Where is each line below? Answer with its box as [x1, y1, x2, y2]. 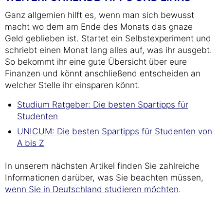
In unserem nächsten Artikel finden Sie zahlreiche [5, 161, 200, 171]
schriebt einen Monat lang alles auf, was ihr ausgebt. [5, 45, 212, 55]
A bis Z [17, 138, 44, 148]
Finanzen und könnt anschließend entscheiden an [5, 68, 200, 78]
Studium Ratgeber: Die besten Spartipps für [17, 99, 188, 109]
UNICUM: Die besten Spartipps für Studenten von [17, 126, 212, 136]
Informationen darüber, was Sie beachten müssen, [5, 172, 203, 182]
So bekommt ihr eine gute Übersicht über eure [5, 56, 187, 67]
